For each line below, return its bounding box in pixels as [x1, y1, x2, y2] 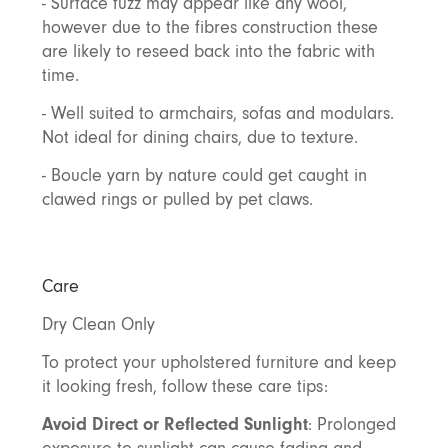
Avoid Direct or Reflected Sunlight [41, 415, 308, 434]
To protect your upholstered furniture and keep [41, 353, 396, 372]
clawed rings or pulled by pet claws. [41, 190, 313, 209]
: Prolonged [307, 415, 396, 434]
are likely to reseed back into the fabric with [41, 42, 375, 61]
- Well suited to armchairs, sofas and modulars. [41, 104, 394, 123]
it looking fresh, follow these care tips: [41, 377, 328, 396]
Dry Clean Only [41, 315, 155, 334]
